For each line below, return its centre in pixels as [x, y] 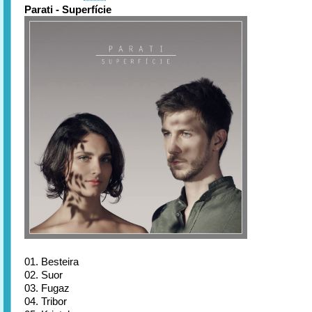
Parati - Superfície [68, 9]
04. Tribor [46, 301]
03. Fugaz [47, 288]
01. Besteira [52, 262]
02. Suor [44, 275]
